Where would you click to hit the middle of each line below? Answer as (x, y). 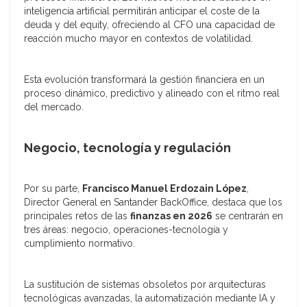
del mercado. (54, 107)
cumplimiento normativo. (79, 244)
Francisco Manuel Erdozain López (164, 189)
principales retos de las (77, 216)
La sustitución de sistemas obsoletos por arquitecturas (145, 285)
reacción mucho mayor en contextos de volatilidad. (138, 39)
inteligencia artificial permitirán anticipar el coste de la (142, 11)
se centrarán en (248, 216)
